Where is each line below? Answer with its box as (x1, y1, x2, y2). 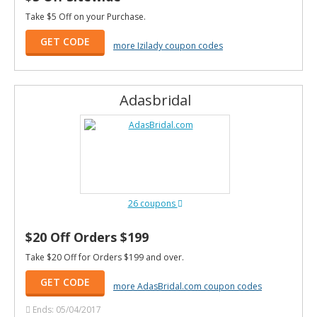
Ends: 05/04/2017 (33, 304, 101, 316)
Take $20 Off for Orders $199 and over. (25, 251, 184, 263)
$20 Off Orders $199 (25, 229, 149, 246)
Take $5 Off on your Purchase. (25, 11, 146, 23)
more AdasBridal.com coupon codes (113, 279, 262, 292)
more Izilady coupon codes (113, 39, 223, 52)
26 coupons (127, 197, 178, 209)
